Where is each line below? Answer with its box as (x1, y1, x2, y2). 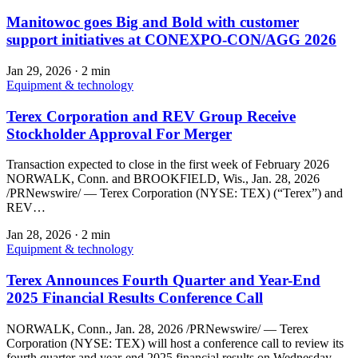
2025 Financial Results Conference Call (6, 289, 263, 307)
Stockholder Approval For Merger (6, 125, 232, 142)
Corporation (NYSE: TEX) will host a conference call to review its (6, 336, 344, 350)
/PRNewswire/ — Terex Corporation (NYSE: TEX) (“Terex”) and (6, 186, 343, 201)
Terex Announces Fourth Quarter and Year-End (6, 272, 320, 289)
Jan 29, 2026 (6, 63, 71, 78)
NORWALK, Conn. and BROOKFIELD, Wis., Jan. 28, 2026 (6, 172, 320, 186)
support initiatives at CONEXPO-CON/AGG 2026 (6, 31, 336, 49)
